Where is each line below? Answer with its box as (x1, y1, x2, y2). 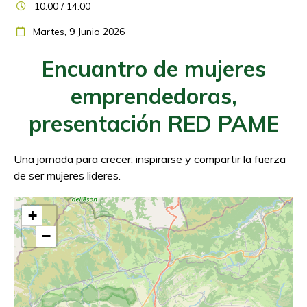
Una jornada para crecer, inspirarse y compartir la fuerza (14, 152, 286, 166)
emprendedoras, (70, 82, 237, 110)
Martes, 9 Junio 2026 (33, 25, 125, 38)
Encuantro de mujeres (41, 55, 266, 82)
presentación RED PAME (28, 110, 279, 137)
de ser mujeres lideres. (14, 169, 121, 182)
